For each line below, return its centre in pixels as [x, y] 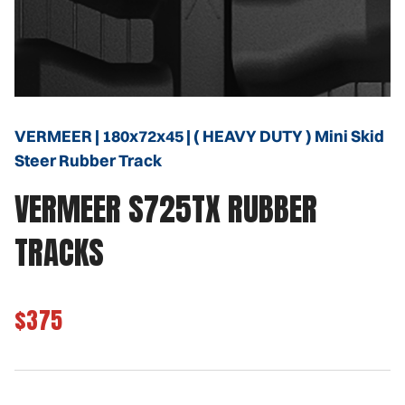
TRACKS [59, 253]
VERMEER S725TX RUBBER [166, 210]
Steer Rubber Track [88, 161]
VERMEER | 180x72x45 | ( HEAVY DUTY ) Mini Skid [199, 137]
